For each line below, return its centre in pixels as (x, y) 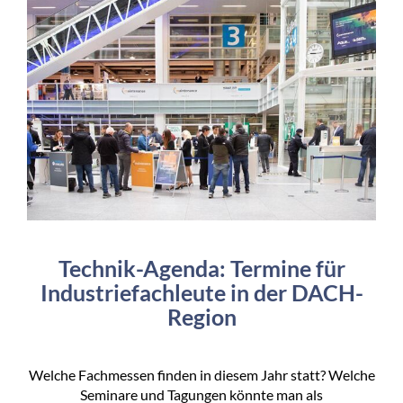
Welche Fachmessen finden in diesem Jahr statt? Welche (201, 374)
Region (201, 316)
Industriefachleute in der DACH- (201, 292)
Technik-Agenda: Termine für (201, 268)
